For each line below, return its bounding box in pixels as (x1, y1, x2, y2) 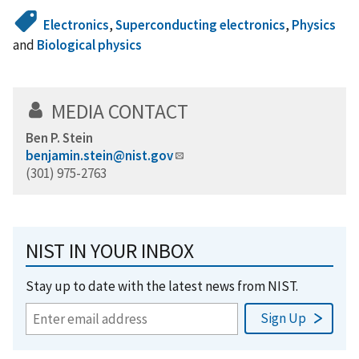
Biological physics (37, 35, 142, 54)
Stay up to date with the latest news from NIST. (26, 276, 298, 295)
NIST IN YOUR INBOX (26, 237, 194, 264)
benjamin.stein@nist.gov (26, 146, 173, 164)
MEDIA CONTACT (51, 98, 188, 124)
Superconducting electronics (115, 15, 286, 34)
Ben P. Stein (26, 128, 93, 147)
